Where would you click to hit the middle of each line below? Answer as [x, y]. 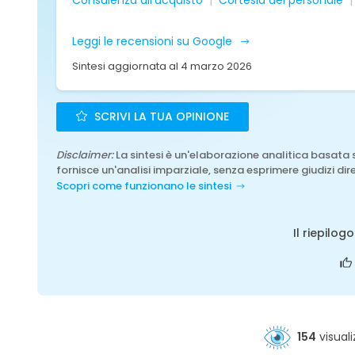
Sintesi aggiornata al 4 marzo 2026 [162, 66]
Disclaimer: [85, 155]
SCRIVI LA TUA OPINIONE [160, 116]
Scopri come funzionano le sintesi [144, 186]
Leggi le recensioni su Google [154, 41]
